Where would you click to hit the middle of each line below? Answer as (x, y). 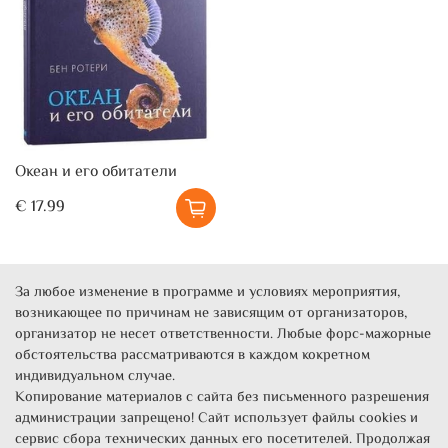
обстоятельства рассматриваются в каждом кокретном (192, 356)
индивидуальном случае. (97, 377)
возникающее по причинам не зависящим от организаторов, (211, 314)
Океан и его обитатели (96, 173)
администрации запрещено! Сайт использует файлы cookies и (216, 419)
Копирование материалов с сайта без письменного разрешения (222, 398)
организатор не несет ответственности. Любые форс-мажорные (223, 335)
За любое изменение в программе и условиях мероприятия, (207, 293)
